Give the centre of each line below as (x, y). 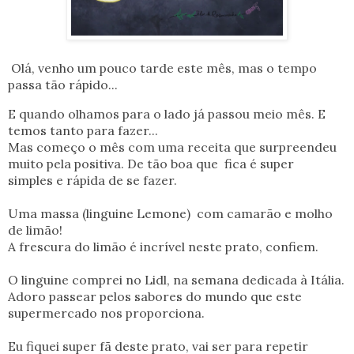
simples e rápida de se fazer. (92, 180)
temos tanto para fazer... (85, 130)
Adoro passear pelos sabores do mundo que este (156, 296)
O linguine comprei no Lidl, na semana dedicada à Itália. (176, 279)
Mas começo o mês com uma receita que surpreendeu (172, 147)
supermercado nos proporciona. (106, 313)
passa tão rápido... (63, 84)
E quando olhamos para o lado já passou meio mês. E (167, 113)
